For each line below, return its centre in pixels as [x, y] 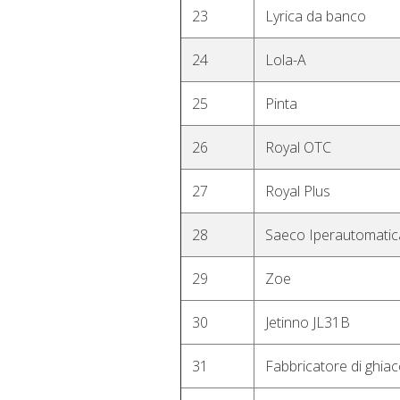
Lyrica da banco [316, 16]
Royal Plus [298, 191]
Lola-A [286, 60]
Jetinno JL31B [308, 322]
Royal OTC [298, 147]
